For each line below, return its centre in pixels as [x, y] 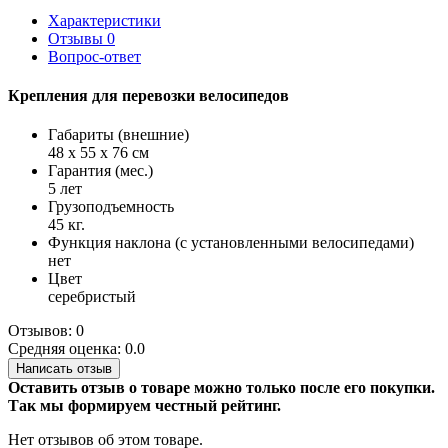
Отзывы [77, 38]
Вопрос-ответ [94, 56]
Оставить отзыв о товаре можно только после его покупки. [221, 388]
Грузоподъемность [111, 207]
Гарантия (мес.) [100, 171]
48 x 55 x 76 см [98, 153]
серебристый [92, 297]
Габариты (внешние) [118, 135]
